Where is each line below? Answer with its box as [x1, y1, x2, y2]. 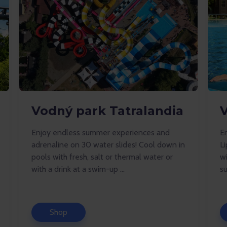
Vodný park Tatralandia [31, 103, 183, 118]
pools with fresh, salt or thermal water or [31, 152, 173, 162]
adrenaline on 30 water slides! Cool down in [31, 140, 185, 149]
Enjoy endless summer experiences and [31, 128, 170, 137]
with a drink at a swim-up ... [31, 164, 125, 174]
